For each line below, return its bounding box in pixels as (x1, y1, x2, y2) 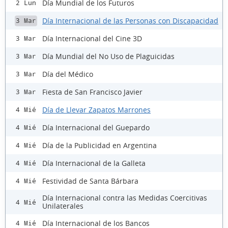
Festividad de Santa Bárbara (42, 176, 138, 186)
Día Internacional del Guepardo (42, 122, 150, 132)
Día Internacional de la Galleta (42, 158, 146, 168)
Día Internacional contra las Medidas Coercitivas (42, 193, 207, 203)
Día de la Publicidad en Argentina (42, 140, 157, 150)
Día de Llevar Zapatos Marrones (42, 104, 151, 115)
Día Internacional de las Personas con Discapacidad (42, 15, 218, 25)
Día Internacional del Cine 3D (42, 33, 142, 43)
